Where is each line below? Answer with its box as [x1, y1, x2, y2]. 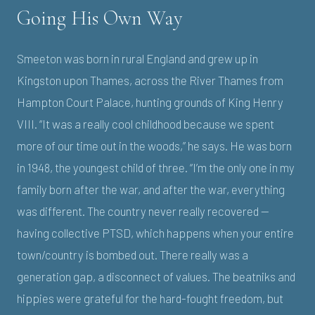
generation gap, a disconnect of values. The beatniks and [17, 269, 295, 283]
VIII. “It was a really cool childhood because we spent [17, 116, 274, 131]
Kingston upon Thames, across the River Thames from [17, 72, 283, 87]
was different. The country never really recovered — [17, 203, 269, 218]
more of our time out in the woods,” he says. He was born [17, 138, 292, 153]
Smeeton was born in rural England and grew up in [17, 51, 258, 65]
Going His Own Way [17, 5, 183, 30]
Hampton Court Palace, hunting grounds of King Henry [17, 94, 283, 109]
